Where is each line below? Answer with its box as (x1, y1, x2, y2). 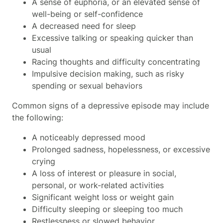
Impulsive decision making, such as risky (32, 68, 184, 79)
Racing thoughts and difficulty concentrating (32, 56, 200, 67)
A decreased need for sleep (32, 20, 136, 31)
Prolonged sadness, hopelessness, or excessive (32, 144, 210, 154)
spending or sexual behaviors (32, 80, 142, 91)
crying (32, 156, 55, 166)
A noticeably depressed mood (32, 132, 145, 142)
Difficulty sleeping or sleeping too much (32, 204, 183, 214)
